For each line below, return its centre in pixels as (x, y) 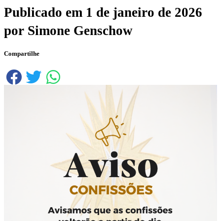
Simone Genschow (80, 31)
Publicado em (45, 13)
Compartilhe (22, 54)
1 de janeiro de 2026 (144, 13)
